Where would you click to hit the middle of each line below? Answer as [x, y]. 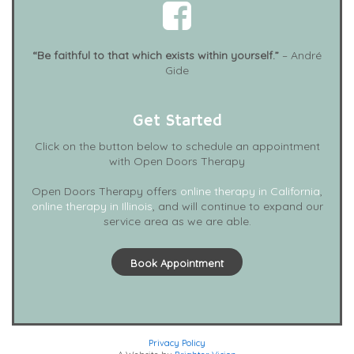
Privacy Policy [177, 343]
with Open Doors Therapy [177, 162]
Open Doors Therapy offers [106, 192]
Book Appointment [177, 264]
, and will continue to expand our [237, 207]
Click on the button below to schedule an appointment [177, 147]
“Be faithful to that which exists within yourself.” [156, 56]
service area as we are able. [177, 222]
